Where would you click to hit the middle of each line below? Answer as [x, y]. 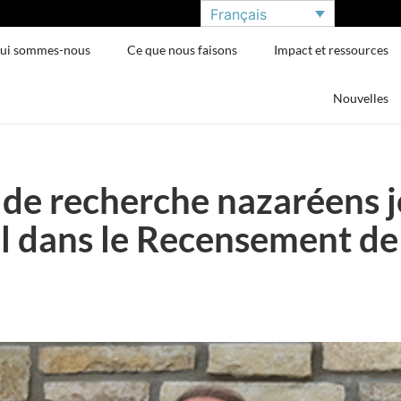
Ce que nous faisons [183, 50]
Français [239, 14]
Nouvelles [361, 98]
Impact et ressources [332, 50]
